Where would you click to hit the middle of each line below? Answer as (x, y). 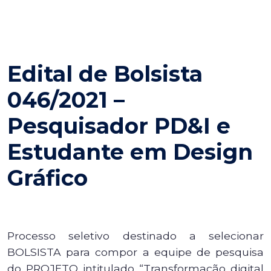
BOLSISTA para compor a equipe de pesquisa (135, 252)
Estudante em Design (130, 152)
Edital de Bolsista (105, 74)
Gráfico (47, 178)
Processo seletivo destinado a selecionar (135, 236)
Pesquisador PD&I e (119, 126)
